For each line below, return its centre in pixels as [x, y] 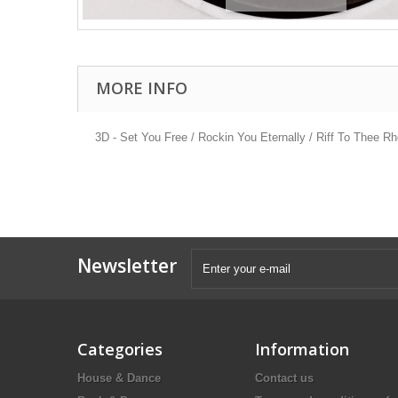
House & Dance [119, 378]
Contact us [284, 378]
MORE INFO [142, 88]
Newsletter [127, 266]
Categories [120, 350]
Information [302, 350]
